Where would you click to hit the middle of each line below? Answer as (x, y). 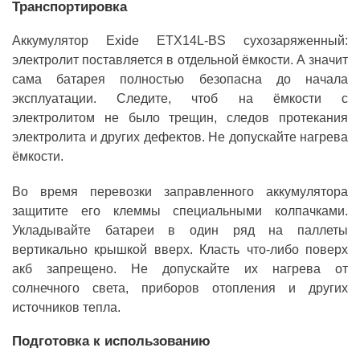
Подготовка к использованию (111, 341)
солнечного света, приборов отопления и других (180, 288)
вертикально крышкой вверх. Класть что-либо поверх (180, 249)
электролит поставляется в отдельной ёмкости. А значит (180, 59)
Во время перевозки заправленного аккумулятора (180, 191)
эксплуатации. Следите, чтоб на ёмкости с (180, 98)
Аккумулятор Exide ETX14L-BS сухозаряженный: (180, 40)
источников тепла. (66, 307)
